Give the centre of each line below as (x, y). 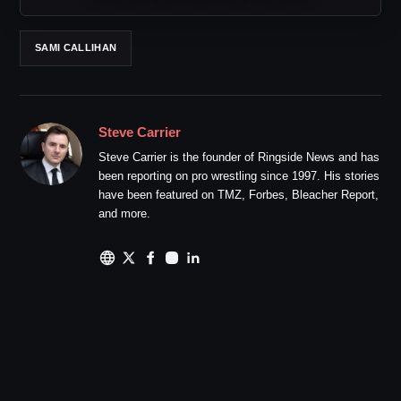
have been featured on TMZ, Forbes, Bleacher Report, (239, 194)
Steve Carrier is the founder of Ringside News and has (239, 157)
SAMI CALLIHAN (76, 47)
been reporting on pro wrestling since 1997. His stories (239, 175)
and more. (124, 213)
